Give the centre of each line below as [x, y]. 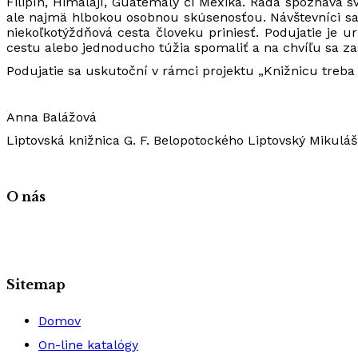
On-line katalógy [88, 345]
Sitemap [36, 285]
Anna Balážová [52, 117]
